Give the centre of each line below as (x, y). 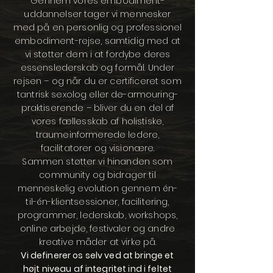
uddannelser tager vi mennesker (97, 14)
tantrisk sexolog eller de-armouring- (97, 94)
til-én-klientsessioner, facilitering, (97, 202)
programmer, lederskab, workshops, (97, 215)
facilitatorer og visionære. (97, 148)
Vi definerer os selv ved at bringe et (97, 255)
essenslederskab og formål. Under (97, 68)
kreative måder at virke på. (97, 242)
